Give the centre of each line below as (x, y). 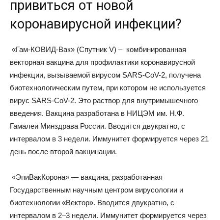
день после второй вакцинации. (63, 151)
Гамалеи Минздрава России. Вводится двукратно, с (97, 126)
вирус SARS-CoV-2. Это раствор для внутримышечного (104, 100)
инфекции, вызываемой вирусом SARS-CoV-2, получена (105, 75)
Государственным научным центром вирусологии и (96, 190)
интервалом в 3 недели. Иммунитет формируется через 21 (109, 139)
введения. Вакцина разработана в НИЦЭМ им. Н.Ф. (97, 113)
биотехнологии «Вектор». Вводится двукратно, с (92, 203)
